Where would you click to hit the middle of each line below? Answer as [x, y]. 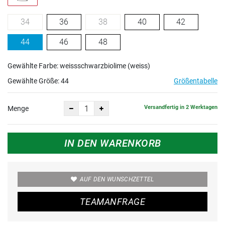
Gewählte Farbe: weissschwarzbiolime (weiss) [79, 66]
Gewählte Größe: [34, 81]
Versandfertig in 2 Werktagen [181, 107]
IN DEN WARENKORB [113, 143]
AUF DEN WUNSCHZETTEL [117, 179]
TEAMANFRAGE [113, 202]
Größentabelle [196, 81]
